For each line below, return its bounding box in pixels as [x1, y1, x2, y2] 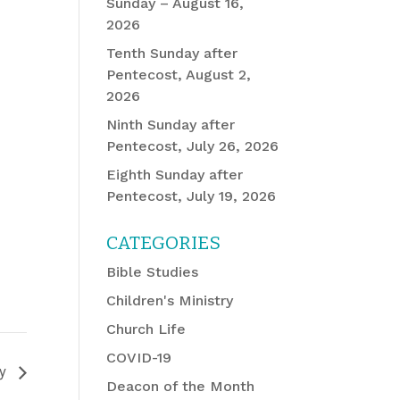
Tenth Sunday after [106, 45, 238, 62]
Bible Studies [106, 263, 199, 280]
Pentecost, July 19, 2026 [106, 187, 277, 204]
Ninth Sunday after [106, 116, 236, 133]
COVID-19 [106, 349, 172, 366]
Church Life [106, 321, 187, 337]
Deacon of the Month [106, 378, 255, 395]
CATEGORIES [106, 231, 221, 254]
